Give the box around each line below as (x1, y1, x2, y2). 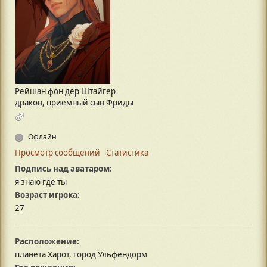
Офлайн (26, 132, 57, 142)
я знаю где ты (15, 176, 67, 188)
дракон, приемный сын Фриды (15, 97, 133, 108)
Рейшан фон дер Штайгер (15, 86, 116, 97)
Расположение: (15, 236, 79, 247)
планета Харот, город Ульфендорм (15, 249, 147, 260)
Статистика (106, 147, 148, 159)
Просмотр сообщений (15, 147, 100, 159)
